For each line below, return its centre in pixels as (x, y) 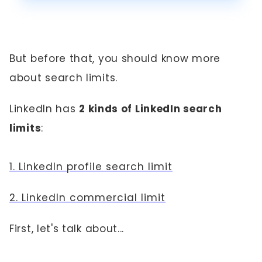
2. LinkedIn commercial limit (87, 198)
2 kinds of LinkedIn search (151, 109)
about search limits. (63, 78)
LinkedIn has (44, 109)
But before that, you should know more (115, 58)
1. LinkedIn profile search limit (91, 167)
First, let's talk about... (67, 229)
